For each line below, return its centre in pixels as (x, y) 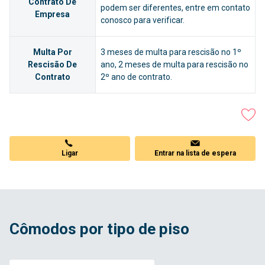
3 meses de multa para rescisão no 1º (171, 52)
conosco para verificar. (142, 20)
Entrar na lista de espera (195, 153)
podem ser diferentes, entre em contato (175, 8)
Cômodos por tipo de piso (99, 229)
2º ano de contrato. (136, 77)
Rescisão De (53, 65)
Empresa (53, 14)
